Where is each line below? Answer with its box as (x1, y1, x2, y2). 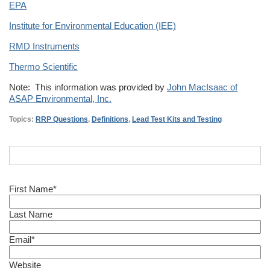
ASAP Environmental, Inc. (9, 93, 111, 104)
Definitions (92, 115, 128, 124)
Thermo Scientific (9, 61, 78, 72)
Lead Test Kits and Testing (132, 115, 222, 124)
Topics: (9, 115, 36, 124)
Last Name (9, 209, 52, 219)
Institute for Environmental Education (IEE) (9, 20, 176, 31)
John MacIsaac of (167, 81, 237, 92)
